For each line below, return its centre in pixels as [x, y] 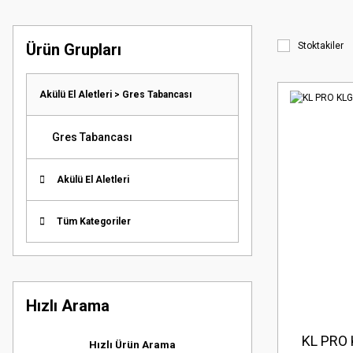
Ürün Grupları [74, 50]
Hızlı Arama [68, 306]
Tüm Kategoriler [94, 221]
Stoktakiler [321, 46]
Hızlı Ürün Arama [132, 345]
